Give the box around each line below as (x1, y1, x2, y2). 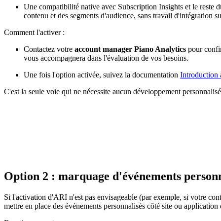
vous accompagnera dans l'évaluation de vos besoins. (24, 54, 188, 63)
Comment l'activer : (4, 28, 65, 37)
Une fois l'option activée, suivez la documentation (24, 71, 180, 79)
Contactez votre (24, 45, 74, 54)
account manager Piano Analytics (74, 45, 186, 54)
